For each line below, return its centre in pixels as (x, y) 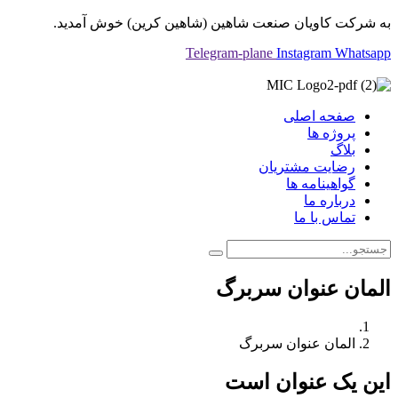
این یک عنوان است (308, 382)
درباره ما (330, 200)
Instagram (304, 53)
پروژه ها (331, 133)
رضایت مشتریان (307, 167)
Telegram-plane (229, 53)
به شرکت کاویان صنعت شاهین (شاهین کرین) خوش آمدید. (222, 23)
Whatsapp (363, 53)
